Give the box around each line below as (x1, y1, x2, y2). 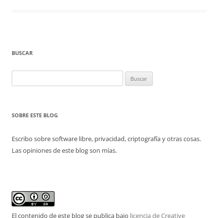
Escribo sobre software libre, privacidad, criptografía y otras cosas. (12, 134, 201, 143)
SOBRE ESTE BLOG (12, 111, 58, 119)
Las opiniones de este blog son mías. (12, 146, 117, 155)
